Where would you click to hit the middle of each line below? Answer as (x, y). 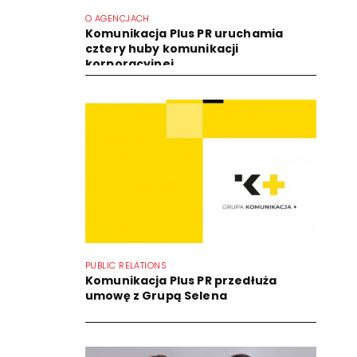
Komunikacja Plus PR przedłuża (181, 280)
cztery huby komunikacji (162, 48)
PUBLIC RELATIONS (126, 265)
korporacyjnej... (135, 63)
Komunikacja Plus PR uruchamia (184, 33)
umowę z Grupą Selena (156, 295)
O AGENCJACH (118, 18)
